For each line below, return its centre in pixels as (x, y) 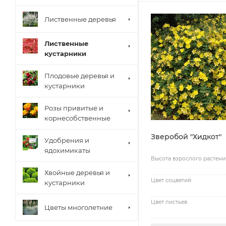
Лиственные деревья (80, 19)
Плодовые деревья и (79, 76)
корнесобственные (77, 118)
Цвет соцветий (171, 180)
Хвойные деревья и (77, 173)
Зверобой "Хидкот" (186, 136)
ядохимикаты (67, 150)
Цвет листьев (169, 202)
